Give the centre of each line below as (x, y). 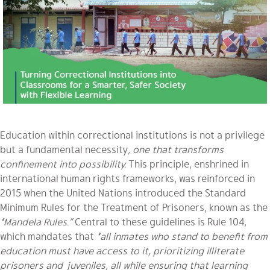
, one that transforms (176, 149)
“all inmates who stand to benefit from (182, 236)
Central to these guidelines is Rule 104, (161, 222)
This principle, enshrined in (189, 164)
